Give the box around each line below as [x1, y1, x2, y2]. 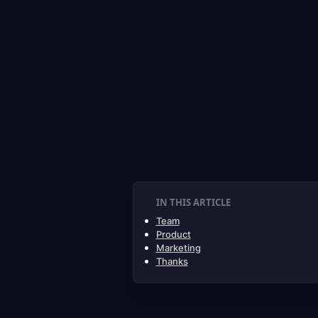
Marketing [155, 242, 201, 253]
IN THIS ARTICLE [155, 196, 231, 209]
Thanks [155, 256, 188, 267]
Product [155, 229, 191, 240]
